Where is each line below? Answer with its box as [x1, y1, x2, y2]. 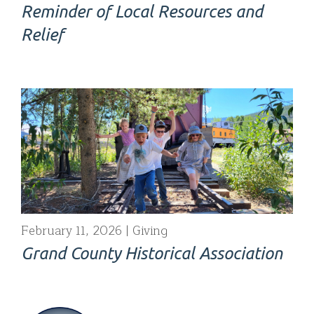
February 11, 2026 [21, 220, 122, 241]
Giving [129, 220, 168, 241]
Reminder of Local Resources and [21, 1, 263, 21]
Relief [21, 25, 64, 44]
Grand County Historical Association [21, 243, 282, 263]
